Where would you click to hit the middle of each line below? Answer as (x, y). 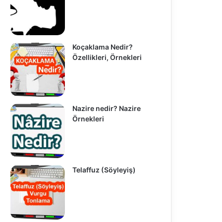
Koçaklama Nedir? (102, 47)
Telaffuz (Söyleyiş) (104, 169)
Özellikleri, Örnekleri (107, 57)
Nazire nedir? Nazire (106, 108)
